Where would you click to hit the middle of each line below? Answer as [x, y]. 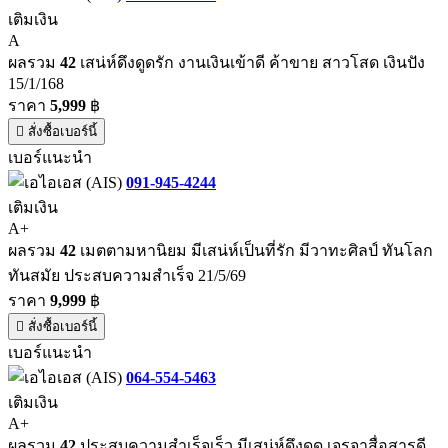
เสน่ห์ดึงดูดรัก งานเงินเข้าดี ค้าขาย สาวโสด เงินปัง [250, 62]
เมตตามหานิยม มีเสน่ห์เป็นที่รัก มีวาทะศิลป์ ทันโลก [254, 250]
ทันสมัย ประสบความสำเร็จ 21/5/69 [127, 275]
